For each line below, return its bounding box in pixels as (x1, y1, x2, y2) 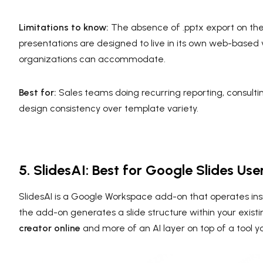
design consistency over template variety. (19, 102, 198, 114)
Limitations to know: (19, 21, 109, 33)
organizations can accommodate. (19, 53, 166, 65)
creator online (19, 222, 80, 234)
